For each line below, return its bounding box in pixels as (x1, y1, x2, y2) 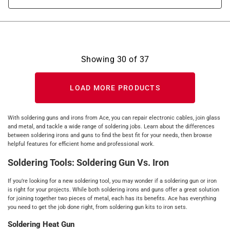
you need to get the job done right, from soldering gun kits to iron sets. (8, 203, 187, 210)
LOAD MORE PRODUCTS (70, 84, 160, 92)
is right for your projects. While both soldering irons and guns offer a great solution (8, 186, 219, 193)
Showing (81, 54, 117, 64)
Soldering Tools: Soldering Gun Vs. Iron (8, 157, 169, 168)
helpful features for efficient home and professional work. (8, 141, 155, 147)
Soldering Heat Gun (8, 219, 74, 229)
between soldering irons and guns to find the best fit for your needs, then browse (8, 132, 212, 139)
